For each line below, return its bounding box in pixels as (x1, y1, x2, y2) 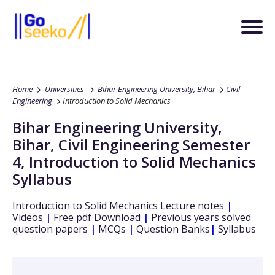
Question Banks (134, 222, 210, 236)
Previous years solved (149, 211, 251, 224)
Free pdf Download (51, 211, 141, 224)
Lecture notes (158, 199, 224, 212)
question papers (12, 222, 90, 236)
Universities (43, 83, 86, 95)
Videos (12, 211, 43, 224)
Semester (182, 134, 250, 155)
